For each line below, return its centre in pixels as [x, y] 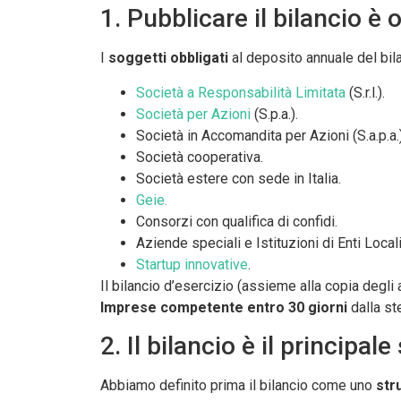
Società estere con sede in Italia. [239, 178]
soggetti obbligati [168, 58]
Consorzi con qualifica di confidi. [237, 221]
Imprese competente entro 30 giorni [226, 307]
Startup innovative [192, 264]
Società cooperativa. [200, 157]
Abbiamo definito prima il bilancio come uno [238, 386]
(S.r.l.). [365, 92]
